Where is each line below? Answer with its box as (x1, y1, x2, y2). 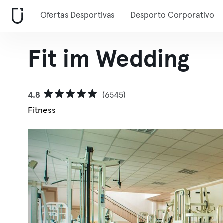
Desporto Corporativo (130, 11, 214, 20)
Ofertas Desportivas (40, 11, 114, 20)
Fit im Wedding (28, 48, 189, 72)
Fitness (28, 106, 56, 115)
